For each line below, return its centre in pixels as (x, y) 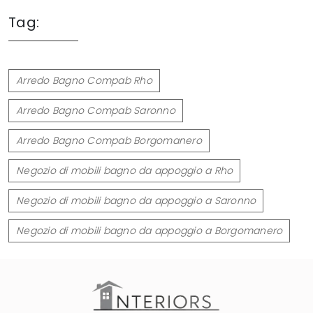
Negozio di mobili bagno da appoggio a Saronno (136, 200)
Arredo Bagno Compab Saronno (96, 110)
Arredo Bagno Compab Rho (84, 80)
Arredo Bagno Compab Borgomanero (109, 140)
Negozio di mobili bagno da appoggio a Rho (125, 170)
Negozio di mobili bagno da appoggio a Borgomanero (150, 230)
